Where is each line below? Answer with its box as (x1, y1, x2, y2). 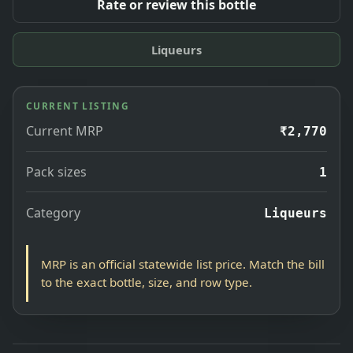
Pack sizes (26, 163, 87, 181)
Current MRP (26, 122, 103, 140)
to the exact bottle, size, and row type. (41, 274, 252, 290)
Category (26, 203, 80, 221)
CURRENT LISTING (26, 99, 130, 113)
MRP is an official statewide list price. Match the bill (41, 256, 325, 272)
